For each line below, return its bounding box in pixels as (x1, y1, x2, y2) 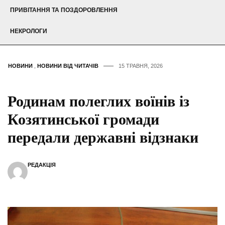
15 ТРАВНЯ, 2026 (119, 63, 163, 69)
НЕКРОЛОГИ (10, 28, 47, 35)
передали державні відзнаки (8, 129, 198, 146)
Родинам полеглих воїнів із (8, 93, 189, 110)
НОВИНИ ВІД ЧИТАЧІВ (37, 63, 98, 69)
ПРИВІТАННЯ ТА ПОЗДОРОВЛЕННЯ (10, 7, 118, 14)
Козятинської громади (8, 111, 159, 128)
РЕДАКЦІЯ (28, 162, 56, 168)
